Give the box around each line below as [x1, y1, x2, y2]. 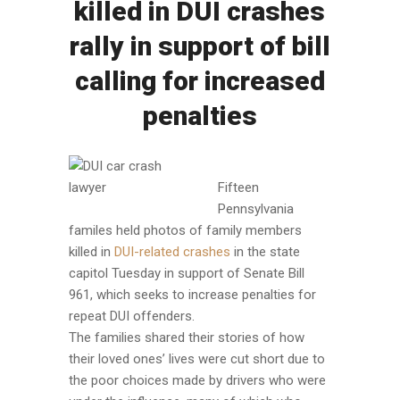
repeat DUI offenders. [68, 307, 195, 324]
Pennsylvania [217, 200, 294, 217]
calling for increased [74, 64, 325, 96]
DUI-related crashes [113, 243, 230, 260]
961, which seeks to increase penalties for [68, 286, 316, 303]
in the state [229, 243, 300, 260]
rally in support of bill [69, 29, 330, 62]
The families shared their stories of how [68, 329, 304, 346]
